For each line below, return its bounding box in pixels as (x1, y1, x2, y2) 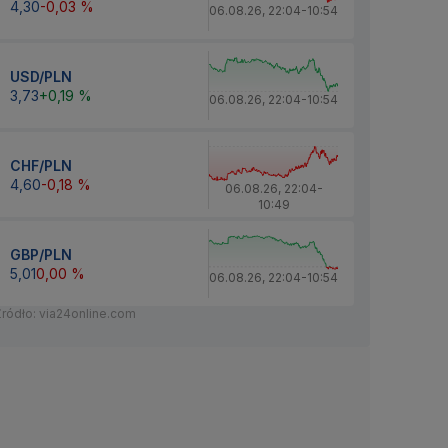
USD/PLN (10, 67, 72, 85)
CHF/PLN (10, 156, 72, 174)
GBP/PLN (10, 245, 72, 263)
